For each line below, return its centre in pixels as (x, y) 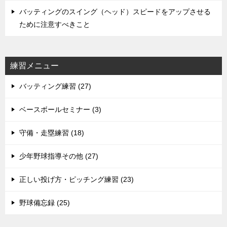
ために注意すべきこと (55, 24)
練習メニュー (34, 65)
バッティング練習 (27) (55, 86)
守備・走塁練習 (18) (52, 133)
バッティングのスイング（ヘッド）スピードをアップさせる (115, 11)
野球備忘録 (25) (45, 202)
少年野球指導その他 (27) (59, 156)
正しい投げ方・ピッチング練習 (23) (77, 179)
